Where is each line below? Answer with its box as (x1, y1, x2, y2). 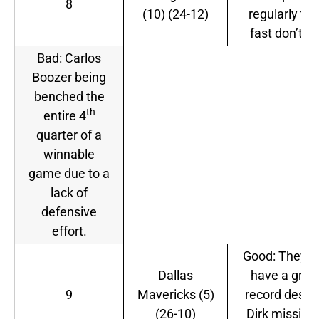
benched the (33, 89, 105, 105)
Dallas (158, 268, 193, 283)
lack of (51, 185, 88, 201)
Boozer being (32, 70, 106, 85)
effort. (51, 224, 87, 239)
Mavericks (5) (137, 287, 214, 303)
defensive (41, 204, 97, 220)
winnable (43, 147, 95, 162)
